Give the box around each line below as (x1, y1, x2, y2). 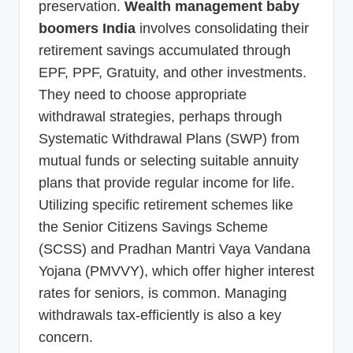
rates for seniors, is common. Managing (39, 285, 287, 302)
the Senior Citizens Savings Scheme (39, 219, 268, 236)
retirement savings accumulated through (39, 43, 291, 59)
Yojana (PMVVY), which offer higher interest (39, 263, 314, 280)
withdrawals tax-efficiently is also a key (39, 307, 281, 324)
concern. (39, 329, 93, 346)
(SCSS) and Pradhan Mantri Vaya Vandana (39, 241, 310, 258)
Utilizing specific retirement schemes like (39, 197, 293, 214)
